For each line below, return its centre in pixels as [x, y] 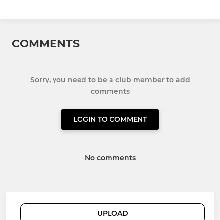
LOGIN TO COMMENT [110, 119]
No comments [110, 157]
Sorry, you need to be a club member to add [110, 79]
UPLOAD [112, 213]
